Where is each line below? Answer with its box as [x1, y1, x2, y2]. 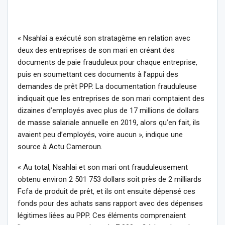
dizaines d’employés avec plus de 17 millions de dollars [18, 105, 199, 115]
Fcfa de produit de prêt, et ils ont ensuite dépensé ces [18, 186, 195, 196]
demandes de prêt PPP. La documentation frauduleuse [18, 81, 197, 91]
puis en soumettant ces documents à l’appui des [18, 69, 178, 79]
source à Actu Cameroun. [18, 142, 102, 151]
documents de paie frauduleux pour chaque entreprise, [18, 57, 197, 67]
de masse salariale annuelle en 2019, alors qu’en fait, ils [18, 118, 200, 127]
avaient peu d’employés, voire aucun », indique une [18, 130, 183, 139]
